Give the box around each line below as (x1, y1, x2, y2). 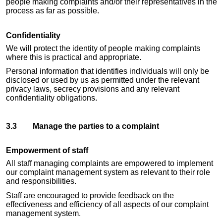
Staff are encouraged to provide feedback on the (6, 191, 174, 200)
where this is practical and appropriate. (6, 53, 141, 61)
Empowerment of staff (6, 146, 88, 155)
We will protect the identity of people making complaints (6, 44, 200, 53)
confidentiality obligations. (6, 94, 97, 103)
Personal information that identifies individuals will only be (6, 67, 209, 76)
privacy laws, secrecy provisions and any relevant (6, 85, 179, 94)
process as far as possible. (6, 6, 99, 15)
